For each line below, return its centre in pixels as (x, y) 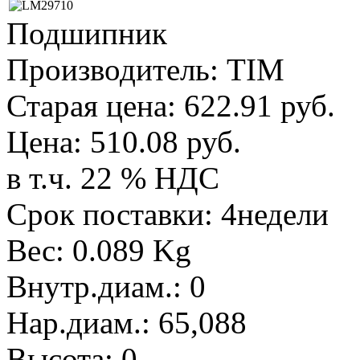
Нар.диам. (74, 323)
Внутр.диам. (90, 287)
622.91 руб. (260, 106)
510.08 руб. (166, 142)
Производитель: (117, 70)
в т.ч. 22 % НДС (113, 178)
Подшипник (87, 34)
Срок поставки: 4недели (168, 215)
